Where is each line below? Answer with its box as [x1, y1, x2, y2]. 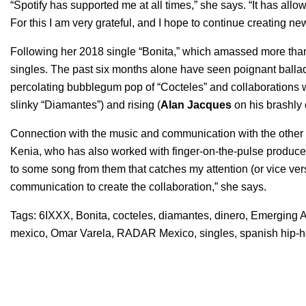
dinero [214, 209, 245, 221]
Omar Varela [51, 227, 111, 239]
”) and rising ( [97, 98, 161, 111]
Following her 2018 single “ [10, 45, 142, 57]
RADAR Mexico [117, 227, 194, 239]
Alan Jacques [161, 98, 232, 111]
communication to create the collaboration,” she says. [10, 180, 266, 193]
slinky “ [10, 98, 44, 111]
